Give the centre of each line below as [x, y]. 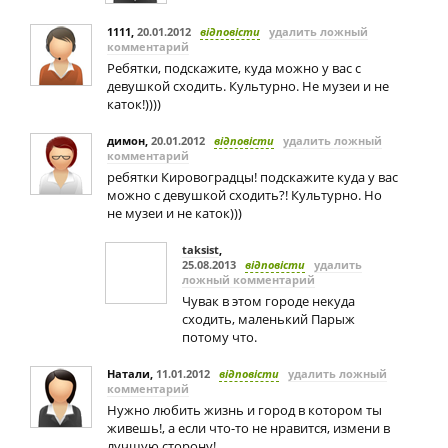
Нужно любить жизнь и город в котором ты [244, 410]
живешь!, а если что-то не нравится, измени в [248, 428]
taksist [200, 249]
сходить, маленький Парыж [268, 319]
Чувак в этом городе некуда [268, 301]
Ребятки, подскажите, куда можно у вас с [234, 68]
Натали [128, 373]
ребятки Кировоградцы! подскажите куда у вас [252, 177]
